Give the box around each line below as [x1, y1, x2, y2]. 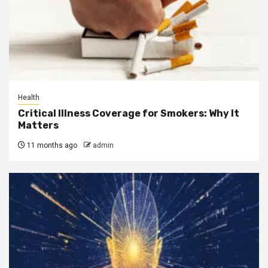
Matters [18, 119, 59, 131]
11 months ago [25, 141, 77, 150]
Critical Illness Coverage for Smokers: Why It [18, 107, 239, 119]
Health [18, 93, 39, 102]
